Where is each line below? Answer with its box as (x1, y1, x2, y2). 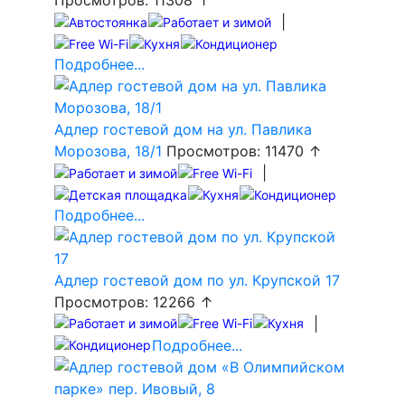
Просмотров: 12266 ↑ (54, 292, 213, 311)
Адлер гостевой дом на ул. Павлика (54, 119, 312, 138)
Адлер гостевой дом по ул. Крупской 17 (54, 270, 340, 289)
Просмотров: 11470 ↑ (162, 141, 322, 160)
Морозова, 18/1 (54, 141, 162, 160)
